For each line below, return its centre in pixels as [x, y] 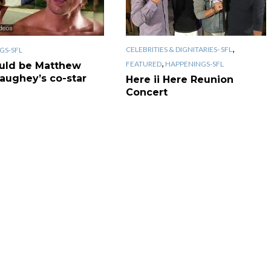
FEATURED [143, 64]
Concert [146, 92]
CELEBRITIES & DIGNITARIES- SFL [179, 49]
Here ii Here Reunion [179, 79]
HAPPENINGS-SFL [194, 64]
